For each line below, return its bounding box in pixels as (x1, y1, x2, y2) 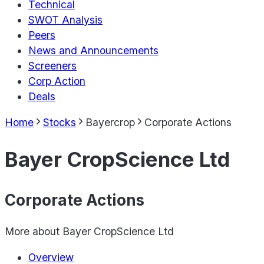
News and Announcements (28, 44, 159, 57)
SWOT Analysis (28, 14, 103, 27)
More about (5, 225, 62, 238)
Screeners (28, 60, 77, 72)
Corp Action (28, 75, 85, 88)
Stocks (43, 115, 76, 128)
